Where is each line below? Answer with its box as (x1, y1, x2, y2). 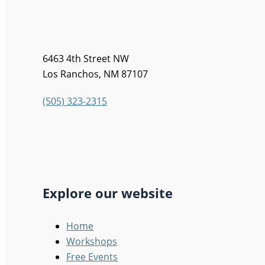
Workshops (66, 234, 117, 248)
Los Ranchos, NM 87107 (43, 67, 148, 80)
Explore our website (43, 184, 173, 202)
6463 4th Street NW (43, 52, 129, 65)
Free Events (66, 250, 118, 263)
